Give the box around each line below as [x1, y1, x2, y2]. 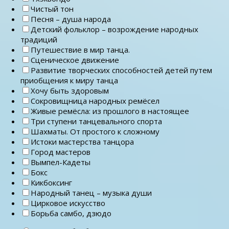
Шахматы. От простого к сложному [31, 126, 159, 136]
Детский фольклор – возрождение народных [31, 24, 198, 34]
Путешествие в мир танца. [31, 44, 130, 55]
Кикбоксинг [31, 177, 72, 188]
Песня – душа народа [31, 13, 111, 24]
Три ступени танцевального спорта [31, 116, 162, 126]
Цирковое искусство [31, 197, 105, 208]
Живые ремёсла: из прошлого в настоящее [31, 105, 189, 116]
